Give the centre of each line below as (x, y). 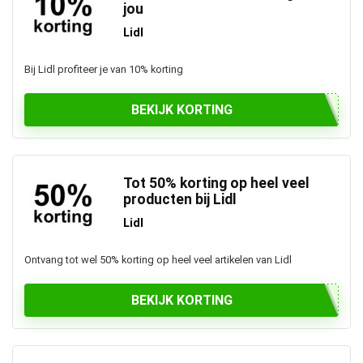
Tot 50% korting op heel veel (216, 183)
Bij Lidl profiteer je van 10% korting (104, 69)
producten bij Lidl (180, 199)
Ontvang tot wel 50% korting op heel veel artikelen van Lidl (158, 260)
